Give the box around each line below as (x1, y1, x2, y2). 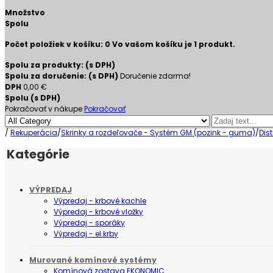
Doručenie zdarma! (120, 70, 191, 81)
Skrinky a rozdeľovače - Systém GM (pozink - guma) (61, 127, 255, 138)
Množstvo (5, 7, 45, 18)
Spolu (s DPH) (5, 92, 60, 103)
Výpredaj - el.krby (54, 229, 118, 239)
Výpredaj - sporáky (54, 218, 125, 229)
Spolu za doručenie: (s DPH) (5, 70, 120, 81)
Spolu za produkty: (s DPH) (5, 59, 115, 70)
